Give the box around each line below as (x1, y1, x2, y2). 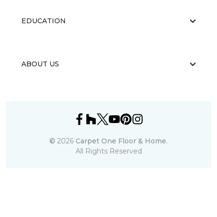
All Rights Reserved (75, 147, 142, 156)
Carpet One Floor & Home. (76, 137, 168, 146)
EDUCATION (21, 16, 66, 26)
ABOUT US (21, 60, 59, 69)
